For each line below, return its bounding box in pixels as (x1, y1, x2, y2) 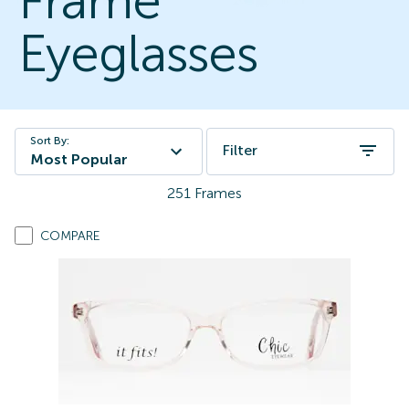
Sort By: (30, 134, 69, 147)
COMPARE (40, 228, 100, 244)
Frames (194, 184, 242, 202)
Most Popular (30, 151, 128, 168)
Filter (221, 142, 257, 159)
